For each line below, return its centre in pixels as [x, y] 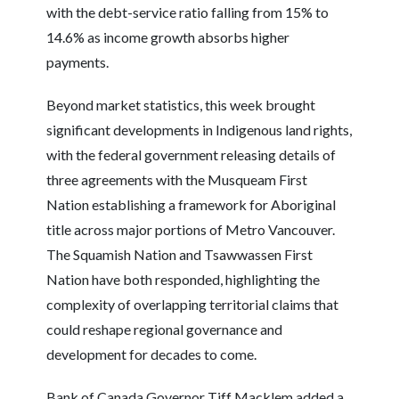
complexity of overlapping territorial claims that [193, 304]
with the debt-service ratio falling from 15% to [188, 12]
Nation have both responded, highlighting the [183, 279]
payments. [78, 62]
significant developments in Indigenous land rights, [199, 130]
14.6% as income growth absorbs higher [168, 37]
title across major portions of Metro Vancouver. [191, 229]
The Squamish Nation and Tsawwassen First [180, 254]
